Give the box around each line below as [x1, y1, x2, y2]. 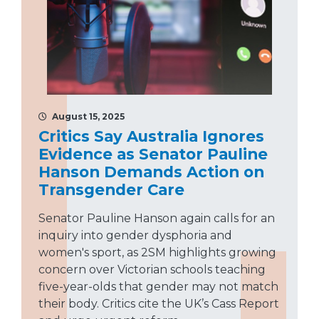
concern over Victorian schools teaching [38, 263, 266, 277]
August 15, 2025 [50, 111, 125, 122]
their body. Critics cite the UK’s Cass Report [38, 297, 279, 311]
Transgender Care [38, 180, 184, 199]
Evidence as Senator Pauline [38, 145, 268, 164]
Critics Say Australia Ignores [38, 127, 264, 146]
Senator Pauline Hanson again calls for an [38, 211, 275, 226]
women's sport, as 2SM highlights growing [38, 246, 276, 260]
